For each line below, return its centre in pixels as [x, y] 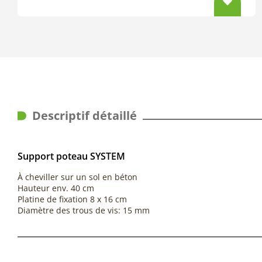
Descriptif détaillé [85, 116]
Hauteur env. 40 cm [56, 188]
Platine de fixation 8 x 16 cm [72, 199]
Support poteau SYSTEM [71, 156]
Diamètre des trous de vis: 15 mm [84, 211]
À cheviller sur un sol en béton [77, 177]
